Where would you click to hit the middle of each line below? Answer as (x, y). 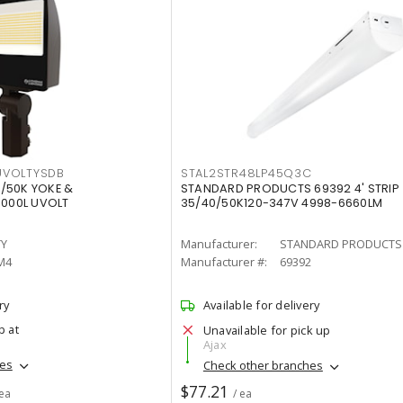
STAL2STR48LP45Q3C (246, 173)
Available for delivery (261, 305)
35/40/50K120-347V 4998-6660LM (282, 203)
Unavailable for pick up (267, 330)
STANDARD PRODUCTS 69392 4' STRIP (290, 188)
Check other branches (263, 366)
